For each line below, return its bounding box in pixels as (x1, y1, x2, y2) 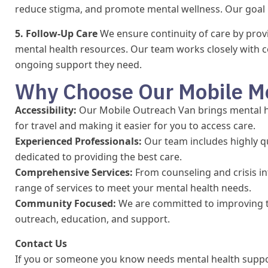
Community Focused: (15, 196, 116, 210)
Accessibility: (15, 103, 77, 117)
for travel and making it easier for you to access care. (15, 118, 255, 132)
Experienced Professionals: (15, 134, 142, 148)
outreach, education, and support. (15, 212, 170, 226)
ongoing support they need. (15, 57, 142, 71)
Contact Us (15, 236, 67, 250)
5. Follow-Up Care (15, 26, 98, 40)
